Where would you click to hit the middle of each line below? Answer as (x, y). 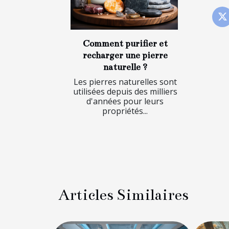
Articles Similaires (123, 195)
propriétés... (125, 111)
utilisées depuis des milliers (125, 91)
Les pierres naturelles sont (125, 82)
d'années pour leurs (125, 101)
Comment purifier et (125, 43)
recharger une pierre (125, 55)
